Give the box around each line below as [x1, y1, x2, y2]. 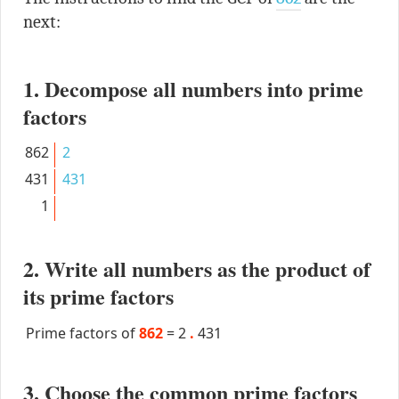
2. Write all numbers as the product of [22, 252, 370, 284]
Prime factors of [25, 322, 139, 343]
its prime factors [22, 280, 174, 312]
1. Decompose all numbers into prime [22, 72, 363, 104]
